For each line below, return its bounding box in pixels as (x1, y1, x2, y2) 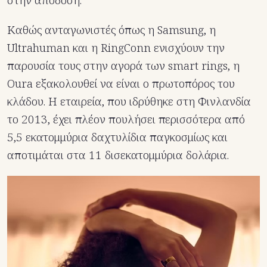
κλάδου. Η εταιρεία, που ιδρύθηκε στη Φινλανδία (7, 93, 251, 109)
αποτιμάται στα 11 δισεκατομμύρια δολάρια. (7, 147, 229, 163)
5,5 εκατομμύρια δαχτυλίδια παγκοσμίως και (7, 129, 228, 145)
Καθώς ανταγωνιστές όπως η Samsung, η (7, 21, 216, 38)
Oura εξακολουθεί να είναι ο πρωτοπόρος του (7, 75, 235, 91)
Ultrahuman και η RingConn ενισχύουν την (7, 39, 225, 55)
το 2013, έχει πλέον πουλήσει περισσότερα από (7, 111, 245, 127)
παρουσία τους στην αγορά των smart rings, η (7, 57, 240, 73)
